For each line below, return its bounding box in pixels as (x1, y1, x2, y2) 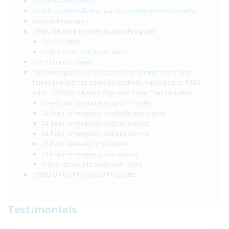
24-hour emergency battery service (41, 119, 150, 128)
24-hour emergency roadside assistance (41, 108, 167, 118)
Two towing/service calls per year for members (32, 67, 179, 77)
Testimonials (8, 202, 77, 217)
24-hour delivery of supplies (41, 139, 128, 149)
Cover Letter (41, 37, 79, 47)
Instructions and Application (41, 47, 127, 57)
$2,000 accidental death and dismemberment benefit (32, 6, 196, 16)
